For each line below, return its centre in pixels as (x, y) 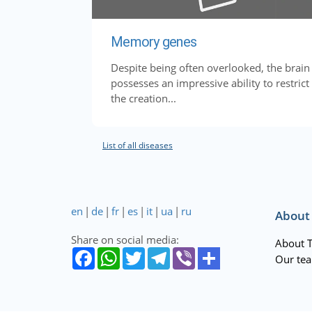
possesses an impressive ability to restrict (210, 83)
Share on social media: (125, 240)
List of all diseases (138, 145)
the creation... (143, 98)
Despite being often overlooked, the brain (210, 68)
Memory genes (154, 42)
